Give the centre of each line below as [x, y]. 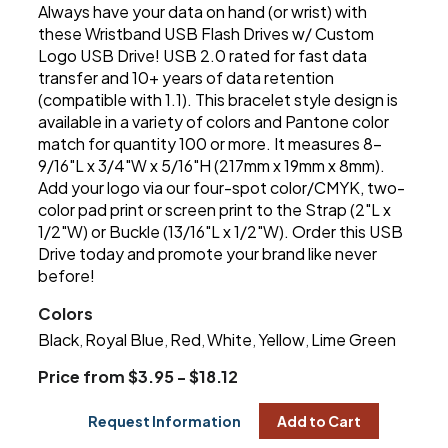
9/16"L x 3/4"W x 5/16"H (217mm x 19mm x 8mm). [212, 166]
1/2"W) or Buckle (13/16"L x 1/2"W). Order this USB [221, 232]
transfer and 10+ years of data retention [186, 78]
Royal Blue [125, 340]
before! [67, 276]
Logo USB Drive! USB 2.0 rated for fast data [203, 56]
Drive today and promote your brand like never [208, 254]
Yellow [282, 340]
